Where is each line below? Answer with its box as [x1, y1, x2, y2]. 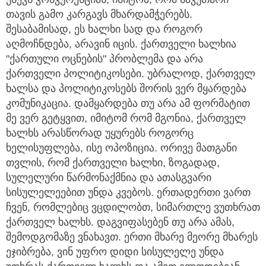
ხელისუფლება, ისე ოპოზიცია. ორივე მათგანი [6, 141, 237, 154]
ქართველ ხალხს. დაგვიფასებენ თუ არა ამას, [6, 216, 235, 228]
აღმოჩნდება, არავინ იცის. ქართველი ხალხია [6, 37, 236, 50]
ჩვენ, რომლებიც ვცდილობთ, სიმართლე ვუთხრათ [6, 201, 260, 213]
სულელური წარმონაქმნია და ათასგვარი [6, 171, 211, 183]
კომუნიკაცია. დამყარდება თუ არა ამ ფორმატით [6, 97, 250, 109]
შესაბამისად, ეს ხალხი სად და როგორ [6, 23, 202, 35]
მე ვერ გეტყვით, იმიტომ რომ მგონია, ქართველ [6, 112, 246, 124]
